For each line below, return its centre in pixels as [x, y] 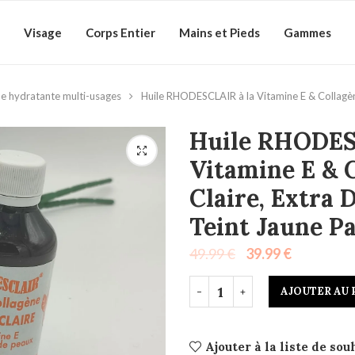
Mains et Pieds [219, 32]
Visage [43, 32]
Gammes [307, 32]
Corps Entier [120, 32]
